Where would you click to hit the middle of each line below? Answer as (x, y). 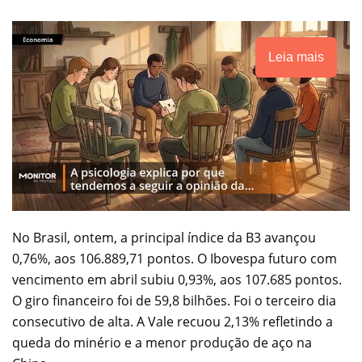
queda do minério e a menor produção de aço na (162, 342)
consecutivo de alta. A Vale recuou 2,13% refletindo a (173, 321)
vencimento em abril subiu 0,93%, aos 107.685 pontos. (177, 279)
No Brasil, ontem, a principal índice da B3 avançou (164, 237)
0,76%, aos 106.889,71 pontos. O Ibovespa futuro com (175, 258)
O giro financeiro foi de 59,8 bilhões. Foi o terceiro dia (174, 300)
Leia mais (296, 57)
